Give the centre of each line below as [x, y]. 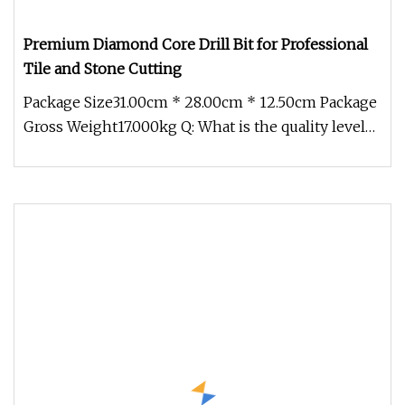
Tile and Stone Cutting [103, 69]
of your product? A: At [99, 151]
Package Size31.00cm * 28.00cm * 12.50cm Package [200, 102]
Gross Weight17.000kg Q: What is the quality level [194, 127]
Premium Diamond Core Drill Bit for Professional [196, 44]
